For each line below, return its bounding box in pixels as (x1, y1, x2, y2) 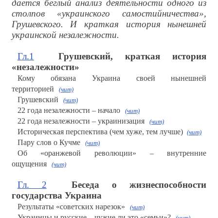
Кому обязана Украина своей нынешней (17, 74, 207, 83)
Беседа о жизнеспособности (72, 180, 207, 190)
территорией (11, 85, 54, 93)
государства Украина (11, 190, 102, 201)
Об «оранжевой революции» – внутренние (17, 149, 207, 158)
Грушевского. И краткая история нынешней (11, 19, 207, 30)
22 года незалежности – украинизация (17, 117, 145, 126)
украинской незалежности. (11, 30, 119, 40)
